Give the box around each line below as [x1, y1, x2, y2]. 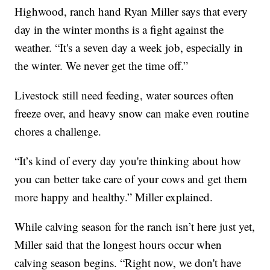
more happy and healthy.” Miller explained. [14, 189, 213, 204]
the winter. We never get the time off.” [14, 57, 189, 73]
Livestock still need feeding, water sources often [14, 87, 234, 102]
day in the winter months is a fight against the [14, 21, 224, 37]
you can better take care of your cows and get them [14, 171, 248, 186]
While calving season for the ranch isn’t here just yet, [14, 218, 256, 234]
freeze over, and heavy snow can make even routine [14, 105, 250, 121]
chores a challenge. [14, 123, 102, 139]
